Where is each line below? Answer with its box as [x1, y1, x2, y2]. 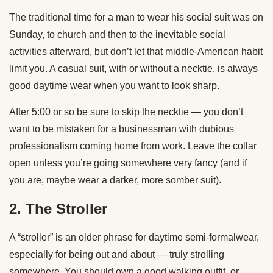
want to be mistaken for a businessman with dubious [9, 123, 234, 134]
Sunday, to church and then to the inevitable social [9, 29, 225, 40]
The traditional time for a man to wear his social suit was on [9, 12, 263, 23]
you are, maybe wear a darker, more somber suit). [9, 174, 221, 185]
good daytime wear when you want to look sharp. [9, 80, 219, 91]
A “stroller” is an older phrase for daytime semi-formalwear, [9, 232, 259, 243]
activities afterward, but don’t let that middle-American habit [9, 46, 263, 57]
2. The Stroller [9, 200, 107, 217]
